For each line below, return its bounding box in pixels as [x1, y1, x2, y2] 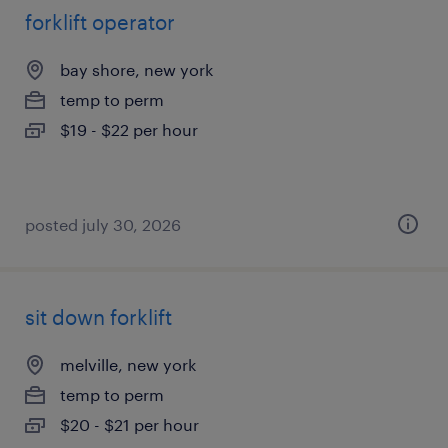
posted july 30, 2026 [25, 215, 181, 234]
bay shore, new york [60, 60, 213, 79]
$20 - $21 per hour [60, 415, 199, 434]
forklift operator [25, 10, 175, 34]
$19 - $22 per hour [60, 120, 198, 139]
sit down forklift [25, 305, 172, 329]
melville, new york [60, 355, 196, 374]
